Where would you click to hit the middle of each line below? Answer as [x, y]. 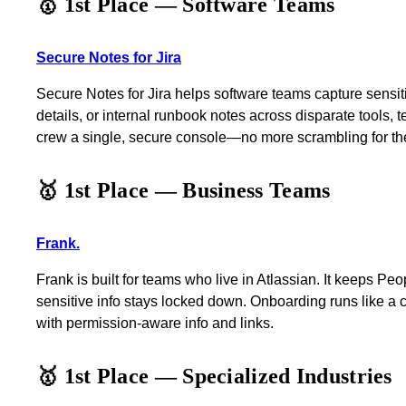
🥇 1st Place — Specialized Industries [214, 377]
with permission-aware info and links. [155, 323]
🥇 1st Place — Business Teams [184, 191]
